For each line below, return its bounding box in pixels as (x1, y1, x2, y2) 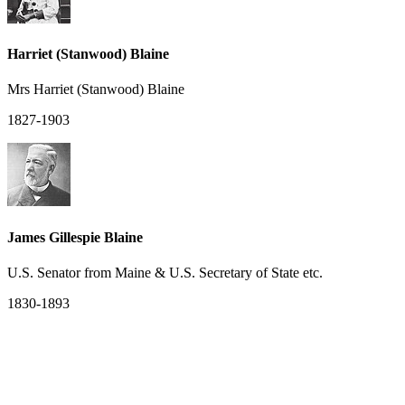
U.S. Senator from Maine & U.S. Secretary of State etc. (7, 264, 323, 280)
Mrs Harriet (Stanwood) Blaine (7, 81, 184, 98)
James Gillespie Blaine (7, 229, 143, 245)
